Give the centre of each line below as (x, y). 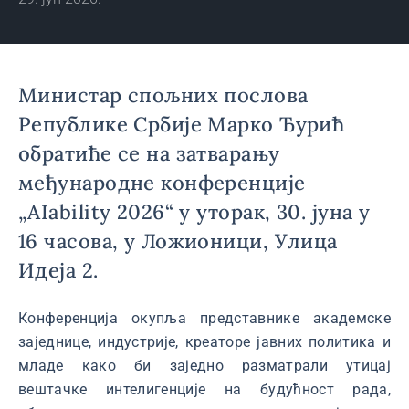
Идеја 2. (58, 270)
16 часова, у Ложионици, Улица (178, 241)
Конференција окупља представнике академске (204, 318)
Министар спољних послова (163, 95)
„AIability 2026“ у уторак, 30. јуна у (194, 212)
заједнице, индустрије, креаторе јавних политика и (204, 342)
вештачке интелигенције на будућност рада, (204, 389)
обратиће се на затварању (149, 153)
